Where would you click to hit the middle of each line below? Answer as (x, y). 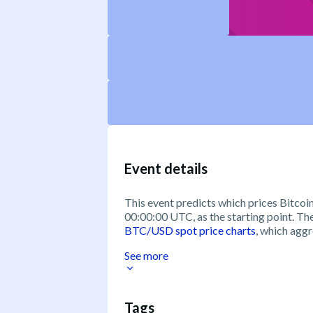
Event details (166, 169)
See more (146, 255)
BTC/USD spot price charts (190, 230)
